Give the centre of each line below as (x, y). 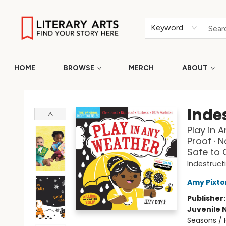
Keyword (167, 27)
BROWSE (79, 68)
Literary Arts (28, 89)
